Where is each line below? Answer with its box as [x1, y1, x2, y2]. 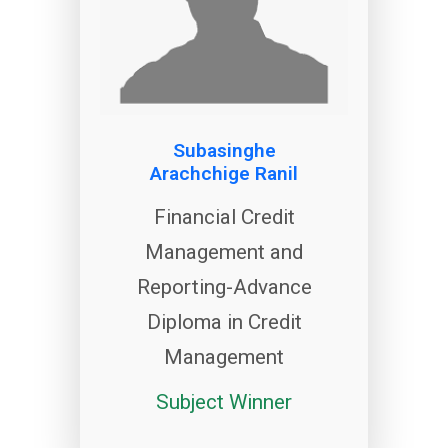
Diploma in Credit [146, 310, 302, 334]
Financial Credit [153, 205, 295, 229]
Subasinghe [172, 139, 276, 162]
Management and [145, 240, 303, 264]
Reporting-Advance [136, 275, 312, 299]
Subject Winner [156, 390, 292, 414]
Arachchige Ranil [150, 162, 298, 185]
